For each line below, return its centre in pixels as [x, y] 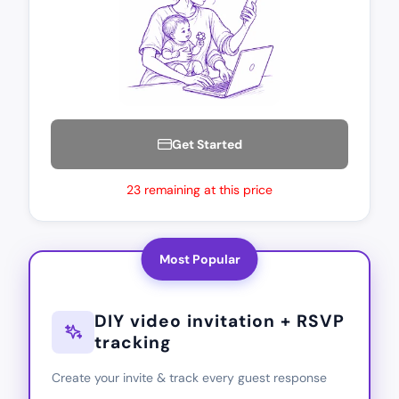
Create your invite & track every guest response [189, 377]
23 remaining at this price [199, 189]
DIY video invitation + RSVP [220, 321]
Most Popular [199, 259]
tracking [133, 342]
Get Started [207, 144]
